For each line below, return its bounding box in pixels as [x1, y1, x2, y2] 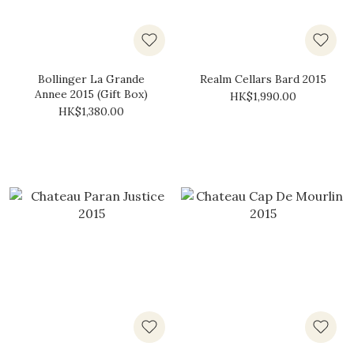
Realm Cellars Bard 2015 [199, 72, 326, 86]
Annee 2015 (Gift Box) [35, 87, 148, 101]
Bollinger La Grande [38, 72, 145, 86]
